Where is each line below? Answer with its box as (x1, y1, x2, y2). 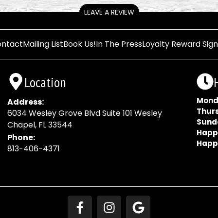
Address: (7, 96, 44, 108)
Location (24, 73, 67, 91)
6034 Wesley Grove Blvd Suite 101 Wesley (7, 107, 163, 119)
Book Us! (63, 38, 96, 50)
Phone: (7, 131, 36, 143)
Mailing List (22, 38, 63, 50)
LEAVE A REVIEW (84, 7, 134, 17)
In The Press (95, 38, 142, 50)
